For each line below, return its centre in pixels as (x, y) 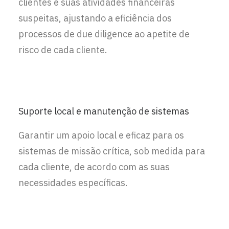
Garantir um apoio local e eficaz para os (101, 135)
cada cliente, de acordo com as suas (94, 167)
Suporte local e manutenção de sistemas (104, 111)
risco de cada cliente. (63, 50)
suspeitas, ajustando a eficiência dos (95, 18)
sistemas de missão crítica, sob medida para (112, 151)
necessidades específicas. (73, 183)
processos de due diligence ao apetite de (104, 34)
